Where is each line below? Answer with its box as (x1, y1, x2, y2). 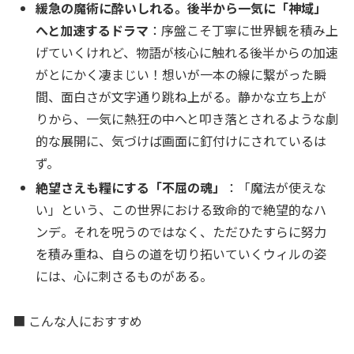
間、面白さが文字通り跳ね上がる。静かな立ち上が (36, 86, 327, 106)
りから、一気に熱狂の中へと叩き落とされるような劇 (36, 108, 339, 128)
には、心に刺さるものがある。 (36, 265, 213, 285)
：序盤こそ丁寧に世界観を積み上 (149, 20, 339, 40)
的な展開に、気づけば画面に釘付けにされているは (36, 130, 327, 150)
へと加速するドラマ (36, 20, 149, 40)
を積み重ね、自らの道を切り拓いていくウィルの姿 (36, 243, 327, 263)
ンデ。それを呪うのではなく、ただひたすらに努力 (36, 221, 327, 241)
